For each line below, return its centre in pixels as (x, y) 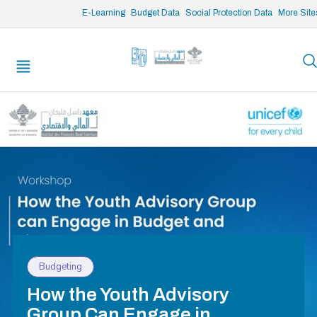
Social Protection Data (229, 13)
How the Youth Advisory (128, 294)
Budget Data (156, 13)
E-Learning (104, 13)
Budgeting (60, 267)
